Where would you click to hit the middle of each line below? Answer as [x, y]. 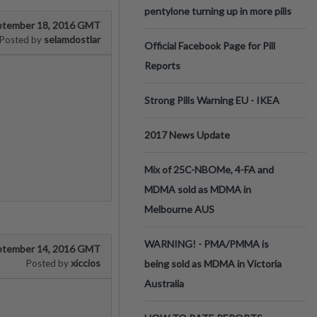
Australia [164, 283]
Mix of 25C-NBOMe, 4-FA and [209, 169]
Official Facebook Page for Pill [210, 46]
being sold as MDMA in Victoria [213, 264]
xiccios [85, 263]
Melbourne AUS [179, 209]
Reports [162, 65]
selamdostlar [71, 39]
